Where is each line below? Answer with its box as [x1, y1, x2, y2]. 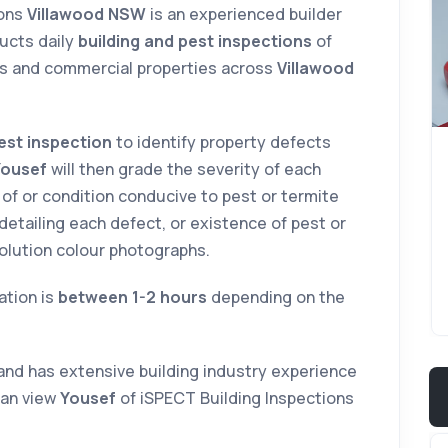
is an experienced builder [146, 3, 342, 26]
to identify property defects [112, 131, 331, 154]
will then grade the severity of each [47, 158, 321, 181]
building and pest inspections [78, 30, 312, 53]
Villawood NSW [27, 3, 146, 26]
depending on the [207, 286, 345, 309]
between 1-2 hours [58, 286, 207, 309]
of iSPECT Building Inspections [116, 387, 354, 410]
